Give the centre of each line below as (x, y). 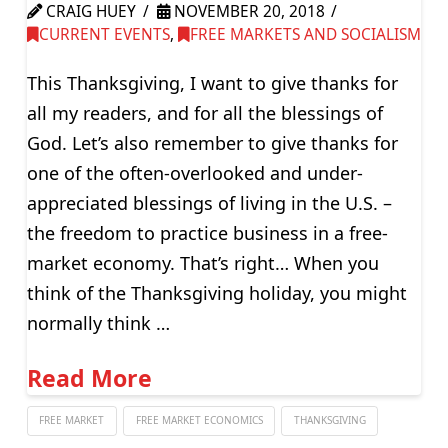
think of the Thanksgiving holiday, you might (216, 293)
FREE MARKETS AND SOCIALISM (305, 34)
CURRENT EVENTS (104, 34)
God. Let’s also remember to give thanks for (212, 143)
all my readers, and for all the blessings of (204, 113)
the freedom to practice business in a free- (207, 233)
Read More (89, 377)
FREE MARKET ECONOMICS (199, 419)
